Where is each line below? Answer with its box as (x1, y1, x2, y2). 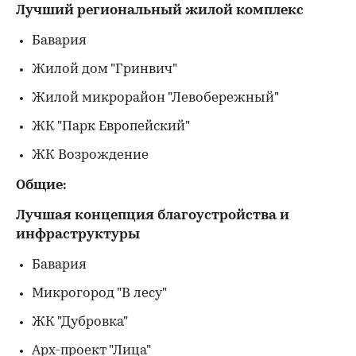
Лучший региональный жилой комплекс (16, 4, 304, 17)
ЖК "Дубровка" (32, 315, 128, 329)
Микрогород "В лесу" (32, 287, 167, 300)
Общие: (16, 179, 67, 192)
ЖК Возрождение (32, 149, 149, 162)
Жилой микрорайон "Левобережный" (32, 91, 279, 105)
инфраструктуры (16, 228, 140, 242)
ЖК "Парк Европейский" (32, 120, 190, 133)
